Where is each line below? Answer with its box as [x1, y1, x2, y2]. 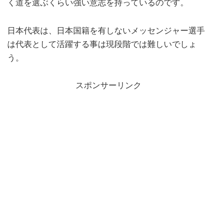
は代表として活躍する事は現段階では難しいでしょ [7, 39, 197, 49]
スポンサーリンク [76, 81, 141, 91]
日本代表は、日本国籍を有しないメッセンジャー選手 [7, 26, 205, 35]
